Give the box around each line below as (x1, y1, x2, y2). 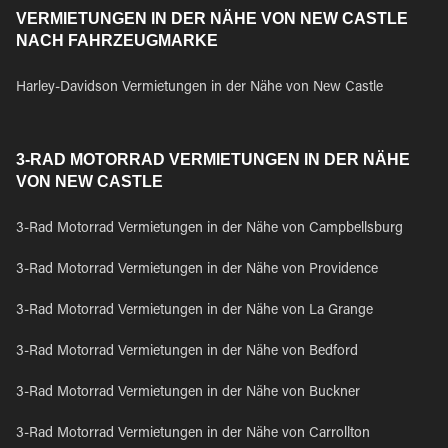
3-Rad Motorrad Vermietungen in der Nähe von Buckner (16, 386, 360, 400)
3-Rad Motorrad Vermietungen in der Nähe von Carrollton (16, 427, 370, 441)
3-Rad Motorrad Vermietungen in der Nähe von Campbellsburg (16, 222, 403, 236)
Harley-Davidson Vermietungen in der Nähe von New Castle (16, 81, 383, 95)
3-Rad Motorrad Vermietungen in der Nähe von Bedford (16, 345, 358, 359)
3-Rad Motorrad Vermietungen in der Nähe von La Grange (16, 304, 373, 318)
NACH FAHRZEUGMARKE (16, 32, 218, 49)
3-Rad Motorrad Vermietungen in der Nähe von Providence (16, 263, 378, 277)
